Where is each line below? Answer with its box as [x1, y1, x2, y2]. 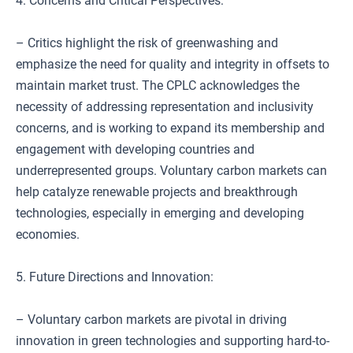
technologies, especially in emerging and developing [16, 206, 304, 221]
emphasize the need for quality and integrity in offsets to [16, 57, 329, 72]
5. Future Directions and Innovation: [16, 269, 214, 284]
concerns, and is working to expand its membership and [16, 121, 325, 136]
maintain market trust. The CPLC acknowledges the [16, 78, 299, 93]
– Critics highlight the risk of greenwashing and [16, 35, 278, 50]
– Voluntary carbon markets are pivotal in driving [16, 312, 287, 327]
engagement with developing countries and [16, 142, 255, 157]
